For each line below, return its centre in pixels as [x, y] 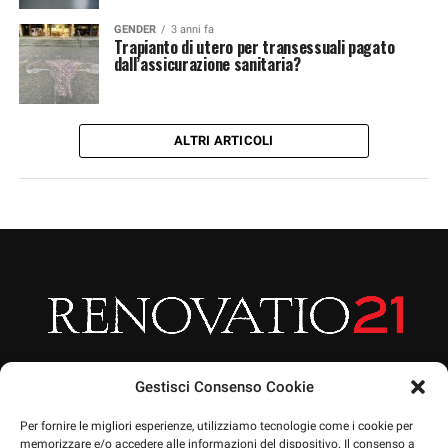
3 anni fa [192, 29]
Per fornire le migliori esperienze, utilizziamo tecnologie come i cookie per [216, 426]
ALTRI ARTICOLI [224, 140]
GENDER [134, 29]
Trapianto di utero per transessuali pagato [254, 47]
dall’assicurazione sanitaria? [207, 64]
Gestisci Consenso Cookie [224, 386]
